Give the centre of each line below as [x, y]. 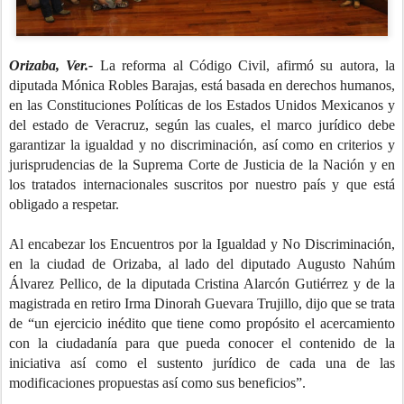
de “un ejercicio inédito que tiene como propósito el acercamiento [202, 323]
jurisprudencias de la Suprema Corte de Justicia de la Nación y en [202, 164]
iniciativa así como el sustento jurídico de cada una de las [202, 363]
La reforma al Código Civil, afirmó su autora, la [248, 65]
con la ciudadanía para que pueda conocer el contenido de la [202, 343]
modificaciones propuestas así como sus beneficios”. [157, 382]
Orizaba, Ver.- [55, 65]
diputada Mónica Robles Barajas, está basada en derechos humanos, [202, 85]
